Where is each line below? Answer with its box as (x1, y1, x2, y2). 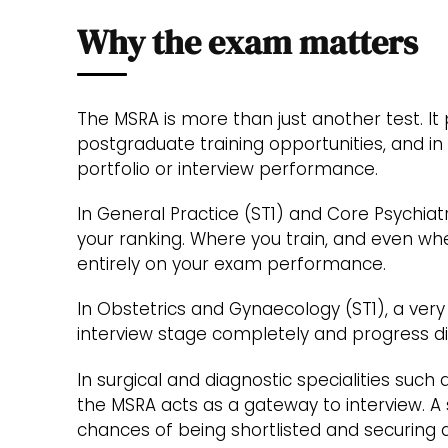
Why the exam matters (77, 19, 418, 66)
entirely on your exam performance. (77, 252, 386, 277)
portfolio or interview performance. (77, 156, 378, 181)
